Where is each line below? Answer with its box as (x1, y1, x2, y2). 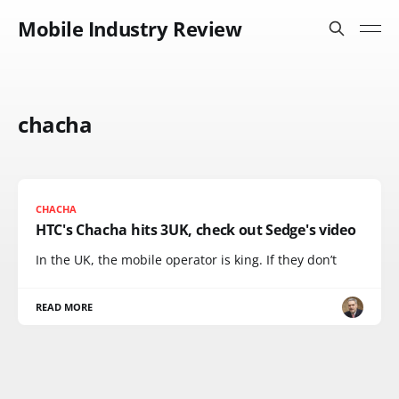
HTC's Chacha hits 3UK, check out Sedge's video (36, 220, 356, 240)
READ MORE (36, 300, 94, 313)
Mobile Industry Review (18, 15, 242, 42)
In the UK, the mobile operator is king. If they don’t (36, 251, 337, 268)
